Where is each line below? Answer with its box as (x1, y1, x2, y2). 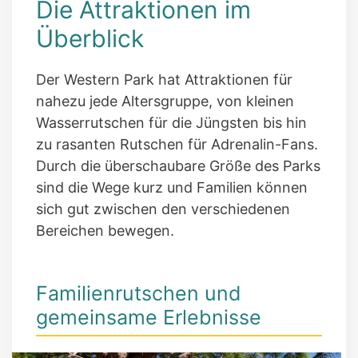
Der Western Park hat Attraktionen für (36, 70, 292, 88)
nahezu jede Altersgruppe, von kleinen (36, 92, 294, 109)
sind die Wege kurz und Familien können (36, 178, 308, 196)
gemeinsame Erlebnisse (36, 304, 261, 329)
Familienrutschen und (36, 280, 241, 305)
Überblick (36, 23, 144, 53)
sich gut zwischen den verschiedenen (36, 200, 290, 217)
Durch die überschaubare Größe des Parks (36, 157, 320, 174)
